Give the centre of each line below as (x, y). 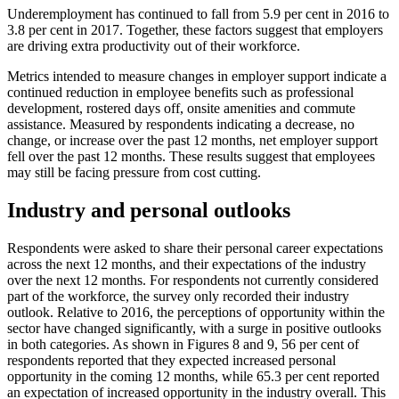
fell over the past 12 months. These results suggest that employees (191, 157)
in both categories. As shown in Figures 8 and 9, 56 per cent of (183, 345)
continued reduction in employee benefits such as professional (180, 93)
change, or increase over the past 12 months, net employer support (192, 141)
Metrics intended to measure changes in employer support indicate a (197, 77)
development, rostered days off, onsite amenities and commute (181, 109)
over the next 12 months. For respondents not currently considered (193, 281)
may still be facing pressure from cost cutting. (134, 173)
